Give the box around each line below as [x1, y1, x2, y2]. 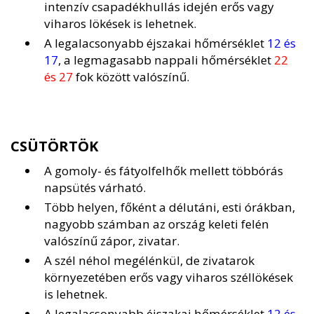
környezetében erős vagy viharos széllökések [44, 269, 293, 286]
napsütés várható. [44, 179, 146, 196]
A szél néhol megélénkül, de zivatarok [44, 252, 254, 269]
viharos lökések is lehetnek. [44, 15, 196, 32]
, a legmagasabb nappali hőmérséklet [58, 52, 274, 69]
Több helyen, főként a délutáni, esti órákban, [44, 199, 295, 216]
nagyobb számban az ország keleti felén [44, 216, 269, 233]
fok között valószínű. [73, 69, 189, 86]
